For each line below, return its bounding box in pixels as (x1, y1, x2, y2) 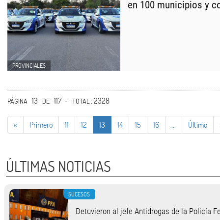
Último (188, 119, 207, 130)
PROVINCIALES (12, 61, 46, 69)
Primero (29, 119, 53, 130)
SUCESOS (68, 190, 90, 198)
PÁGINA (7, 96, 27, 106)
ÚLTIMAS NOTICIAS (6, 157, 111, 176)
